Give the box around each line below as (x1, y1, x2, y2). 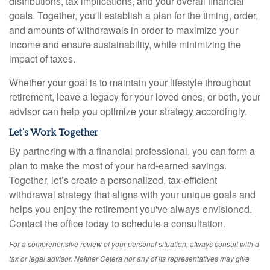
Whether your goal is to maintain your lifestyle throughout (9, 75, 251, 89)
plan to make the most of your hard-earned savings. (9, 159, 227, 172)
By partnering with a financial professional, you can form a (9, 144, 255, 158)
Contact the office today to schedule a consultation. (9, 216, 225, 230)
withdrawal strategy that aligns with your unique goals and (9, 187, 256, 201)
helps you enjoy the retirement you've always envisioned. (9, 202, 252, 216)
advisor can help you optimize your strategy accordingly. (9, 104, 247, 118)
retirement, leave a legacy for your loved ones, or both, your (9, 90, 260, 104)
